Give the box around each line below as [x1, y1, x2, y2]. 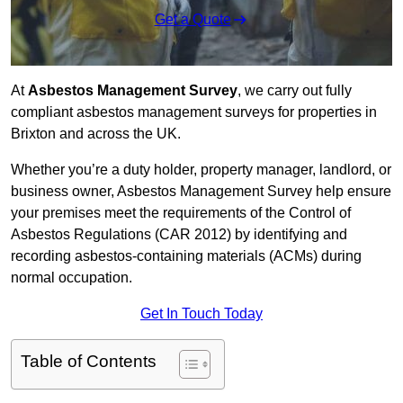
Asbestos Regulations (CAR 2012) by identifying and [11, 227, 347, 243]
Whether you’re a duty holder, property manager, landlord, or [11, 162, 391, 178]
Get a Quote [154, 12, 231, 28]
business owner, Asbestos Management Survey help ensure [11, 184, 391, 200]
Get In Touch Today [140, 306, 263, 322]
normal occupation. [11, 270, 132, 286]
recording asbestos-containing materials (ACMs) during [11, 248, 362, 264]
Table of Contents [21, 352, 157, 372]
